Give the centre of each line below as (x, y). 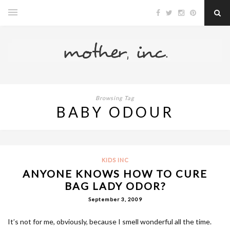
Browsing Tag (115, 98)
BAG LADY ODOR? (115, 186)
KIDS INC (115, 160)
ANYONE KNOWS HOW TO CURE (115, 173)
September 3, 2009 (115, 199)
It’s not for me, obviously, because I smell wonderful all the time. (110, 221)
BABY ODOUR (115, 112)
